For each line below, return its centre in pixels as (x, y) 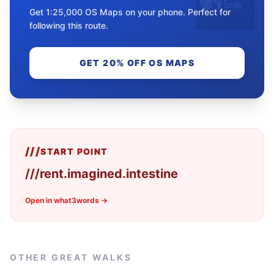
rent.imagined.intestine (109, 173)
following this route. (69, 25)
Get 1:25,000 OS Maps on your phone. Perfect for (130, 12)
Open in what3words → (66, 200)
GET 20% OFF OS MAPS (137, 62)
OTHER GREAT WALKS (71, 257)
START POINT (74, 151)
